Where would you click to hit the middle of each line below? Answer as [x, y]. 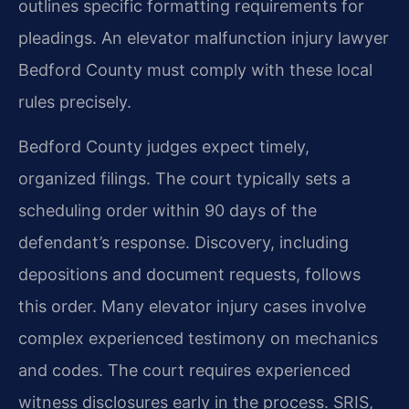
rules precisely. [75, 101]
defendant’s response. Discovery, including [184, 243]
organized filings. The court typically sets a [184, 179]
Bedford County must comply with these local [195, 69]
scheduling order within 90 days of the [168, 211]
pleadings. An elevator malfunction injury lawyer [204, 37]
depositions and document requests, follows [189, 275]
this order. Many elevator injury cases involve [192, 307]
